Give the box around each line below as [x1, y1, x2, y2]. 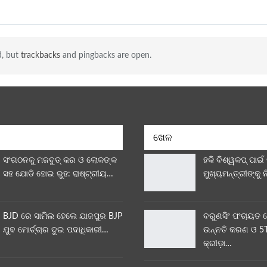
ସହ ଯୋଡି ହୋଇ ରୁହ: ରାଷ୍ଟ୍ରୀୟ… [3, 169, 113, 178]
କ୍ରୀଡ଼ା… [203, 240, 232, 249]
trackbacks [20, 51, 60, 60]
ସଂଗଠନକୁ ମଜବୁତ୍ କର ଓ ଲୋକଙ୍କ [3, 156, 117, 164]
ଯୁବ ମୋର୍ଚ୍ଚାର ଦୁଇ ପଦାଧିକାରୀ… [3, 226, 108, 235]
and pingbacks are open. [60, 51, 151, 60]
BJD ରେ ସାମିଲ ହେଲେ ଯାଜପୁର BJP [3, 212, 122, 221]
